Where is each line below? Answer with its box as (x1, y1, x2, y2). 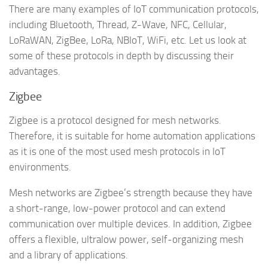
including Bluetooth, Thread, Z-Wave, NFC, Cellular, (9, 18, 227, 31)
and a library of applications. (9, 249, 128, 261)
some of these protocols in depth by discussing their (9, 49, 234, 62)
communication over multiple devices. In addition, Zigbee (9, 218, 252, 230)
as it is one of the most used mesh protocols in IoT (9, 145, 226, 158)
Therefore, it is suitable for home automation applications (9, 130, 255, 142)
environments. (9, 161, 71, 173)
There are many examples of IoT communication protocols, (9, 2, 259, 15)
